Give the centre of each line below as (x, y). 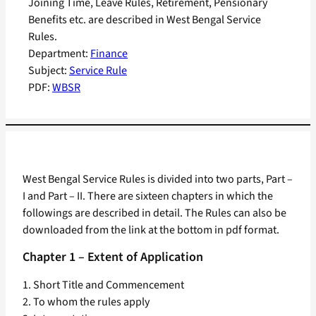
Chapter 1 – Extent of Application (113, 257)
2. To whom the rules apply (86, 302)
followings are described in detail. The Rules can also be (154, 213)
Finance (109, 54)
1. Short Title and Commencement (103, 285)
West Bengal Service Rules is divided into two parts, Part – (158, 180)
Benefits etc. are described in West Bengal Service (145, 20)
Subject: (49, 71)
